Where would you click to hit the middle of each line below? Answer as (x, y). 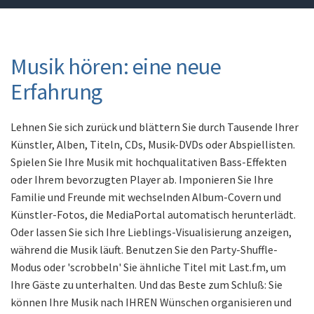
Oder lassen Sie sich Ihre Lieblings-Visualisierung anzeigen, (151, 232)
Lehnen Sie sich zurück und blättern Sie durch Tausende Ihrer (155, 127)
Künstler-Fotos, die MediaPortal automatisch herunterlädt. (153, 214)
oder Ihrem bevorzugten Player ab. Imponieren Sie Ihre (142, 179)
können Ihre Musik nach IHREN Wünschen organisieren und (151, 302)
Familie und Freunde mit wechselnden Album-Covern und (146, 197)
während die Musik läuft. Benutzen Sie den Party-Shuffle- (144, 250)
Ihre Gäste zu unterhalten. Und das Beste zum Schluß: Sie (146, 285)
